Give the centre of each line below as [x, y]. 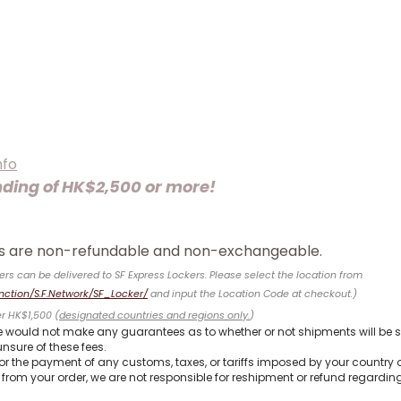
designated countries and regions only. [154, 316]
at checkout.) [324, 294]
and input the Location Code [221, 294]
